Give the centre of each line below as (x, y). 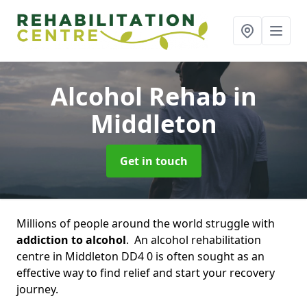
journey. (37, 289)
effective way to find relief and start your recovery (146, 273)
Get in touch (153, 161)
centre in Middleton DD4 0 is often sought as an (140, 256)
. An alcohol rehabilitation (194, 240)
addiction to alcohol (71, 240)
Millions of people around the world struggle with (146, 223)
